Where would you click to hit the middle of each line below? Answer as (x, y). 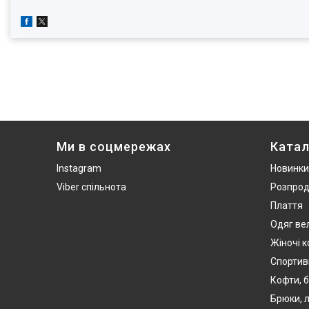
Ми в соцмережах (114, 147)
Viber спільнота (91, 187)
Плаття (287, 206)
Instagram (79, 169)
